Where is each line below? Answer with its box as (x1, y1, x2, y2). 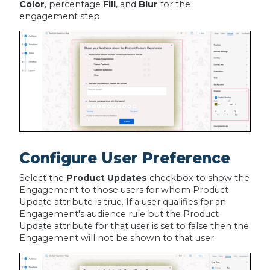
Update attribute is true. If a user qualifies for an (19, 196, 226, 207)
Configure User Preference (19, 148, 230, 167)
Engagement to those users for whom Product (19, 184, 228, 195)
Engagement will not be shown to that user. (19, 232, 216, 243)
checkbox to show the (149, 172, 250, 183)
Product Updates (66, 172, 149, 183)
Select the (19, 172, 66, 183)
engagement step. (19, 10, 102, 22)
